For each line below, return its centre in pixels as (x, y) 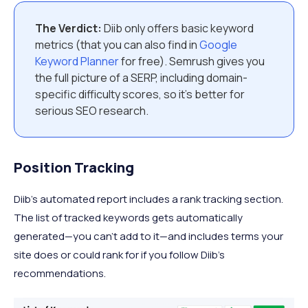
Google (218, 44)
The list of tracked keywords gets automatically (128, 217)
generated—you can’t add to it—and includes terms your (148, 236)
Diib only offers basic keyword (178, 28)
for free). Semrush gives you (192, 61)
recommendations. (60, 273)
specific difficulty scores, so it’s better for (140, 94)
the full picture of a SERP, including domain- (141, 77)
